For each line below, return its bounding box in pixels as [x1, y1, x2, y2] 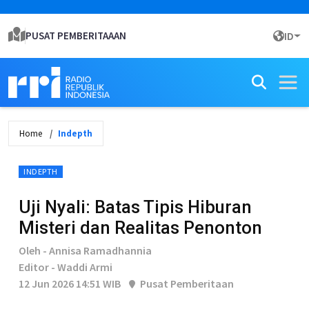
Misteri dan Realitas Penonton [19, 217, 262, 238]
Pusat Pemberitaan [138, 277, 234, 290]
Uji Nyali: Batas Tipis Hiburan [19, 197, 252, 217]
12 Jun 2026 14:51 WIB [19, 277, 121, 290]
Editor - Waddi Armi [19, 260, 112, 274]
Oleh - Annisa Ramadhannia [19, 243, 152, 257]
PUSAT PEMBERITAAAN [26, 29, 126, 42]
